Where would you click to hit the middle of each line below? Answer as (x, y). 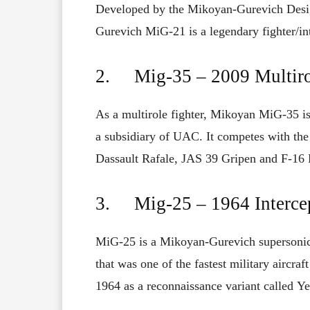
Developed (122, 9)
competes (241, 137)
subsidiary (130, 137)
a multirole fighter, (162, 115)
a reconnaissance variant (199, 286)
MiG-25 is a (128, 242)
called (279, 286)
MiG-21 (167, 31)
